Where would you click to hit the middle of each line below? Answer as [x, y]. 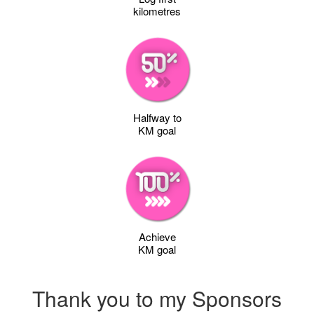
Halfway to [157, 117]
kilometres [157, 11]
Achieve [157, 236]
